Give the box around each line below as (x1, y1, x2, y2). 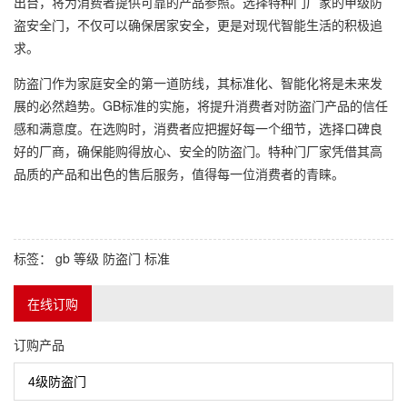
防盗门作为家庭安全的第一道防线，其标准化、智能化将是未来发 (14, 73, 382, 92)
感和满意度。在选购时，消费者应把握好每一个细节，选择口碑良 (14, 118, 382, 137)
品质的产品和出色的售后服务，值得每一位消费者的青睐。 (14, 164, 344, 183)
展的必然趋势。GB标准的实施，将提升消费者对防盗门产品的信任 (14, 95, 388, 114)
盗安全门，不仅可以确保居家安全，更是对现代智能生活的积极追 (14, 15, 382, 34)
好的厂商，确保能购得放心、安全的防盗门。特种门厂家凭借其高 (14, 141, 382, 160)
